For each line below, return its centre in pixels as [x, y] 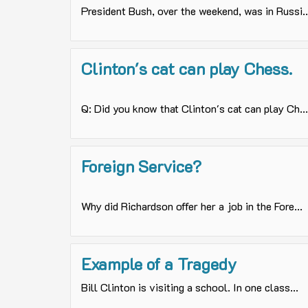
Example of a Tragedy [159, 264]
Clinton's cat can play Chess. [187, 69]
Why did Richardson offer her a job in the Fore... [192, 206]
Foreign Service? [141, 166]
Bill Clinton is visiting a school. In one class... [190, 287]
